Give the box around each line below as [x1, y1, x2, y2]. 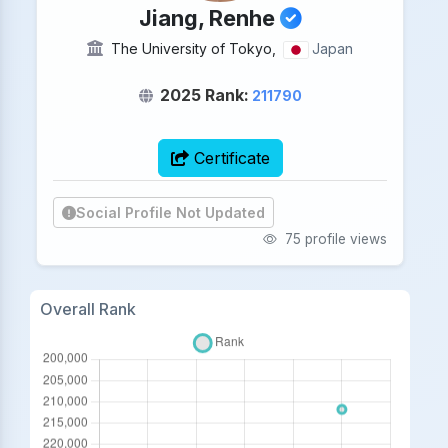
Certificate [188, 148, 270, 168]
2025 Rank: [159, 85, 249, 105]
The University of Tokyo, [107, 40, 281, 57]
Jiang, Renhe [138, 5, 280, 31]
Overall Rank [39, 299, 136, 320]
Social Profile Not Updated [76, 204, 266, 222]
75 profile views [281, 231, 387, 248]
